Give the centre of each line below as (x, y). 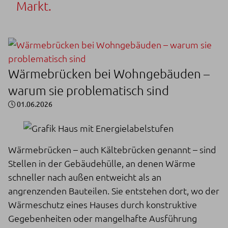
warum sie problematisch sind (89, 90)
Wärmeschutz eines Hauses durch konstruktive (103, 204)
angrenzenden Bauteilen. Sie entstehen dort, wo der (114, 190)
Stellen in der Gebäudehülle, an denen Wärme (102, 163)
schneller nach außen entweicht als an (85, 177)
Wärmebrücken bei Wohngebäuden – (109, 73)
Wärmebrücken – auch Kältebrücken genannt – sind (112, 149)
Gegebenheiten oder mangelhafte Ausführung (103, 218)
